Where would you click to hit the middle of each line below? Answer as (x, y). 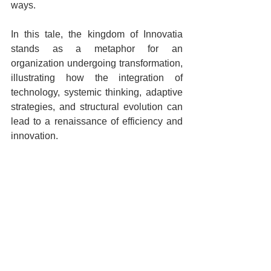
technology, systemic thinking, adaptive (97, 93)
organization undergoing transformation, (97, 64)
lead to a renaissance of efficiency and (97, 122)
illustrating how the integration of (97, 78)
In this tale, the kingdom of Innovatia (97, 34)
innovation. (34, 136)
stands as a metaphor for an (97, 49)
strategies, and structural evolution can (97, 107)
